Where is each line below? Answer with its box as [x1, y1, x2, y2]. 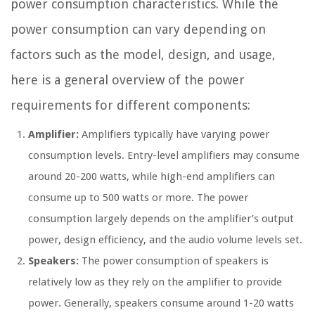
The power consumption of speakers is [79, 254, 269, 267]
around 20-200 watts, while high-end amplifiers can [28, 169, 275, 183]
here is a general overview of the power [11, 72, 245, 87]
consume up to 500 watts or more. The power [28, 191, 248, 204]
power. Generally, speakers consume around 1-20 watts [28, 296, 294, 309]
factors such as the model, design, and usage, [11, 46, 276, 62]
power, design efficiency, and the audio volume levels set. [28, 233, 302, 246]
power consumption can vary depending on [11, 21, 266, 37]
